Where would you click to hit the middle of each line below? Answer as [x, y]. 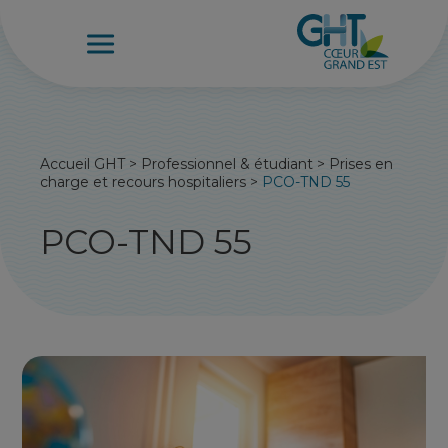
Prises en [361, 164]
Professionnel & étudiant [227, 164]
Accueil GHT [83, 164]
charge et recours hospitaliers [143, 182]
